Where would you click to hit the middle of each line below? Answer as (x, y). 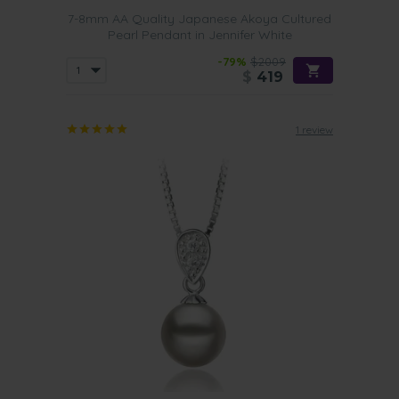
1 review (314, 130)
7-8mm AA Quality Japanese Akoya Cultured (199, 19)
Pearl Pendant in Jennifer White (199, 35)
